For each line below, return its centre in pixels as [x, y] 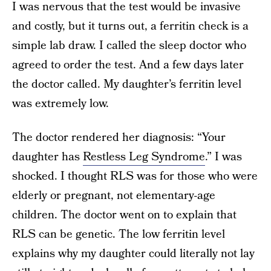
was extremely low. [60, 104]
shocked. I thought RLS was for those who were [135, 176]
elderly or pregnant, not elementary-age [114, 196]
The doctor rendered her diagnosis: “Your [119, 138]
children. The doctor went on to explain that [124, 215]
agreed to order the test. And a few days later [128, 65]
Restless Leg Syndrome [144, 157]
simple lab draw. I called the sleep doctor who [129, 46]
